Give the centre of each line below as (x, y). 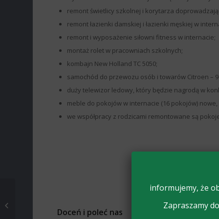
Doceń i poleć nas (90, 212)
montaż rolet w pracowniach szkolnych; (125, 51)
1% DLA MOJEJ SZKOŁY (49, 205)
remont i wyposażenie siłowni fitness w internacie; (142, 37)
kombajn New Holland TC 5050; (112, 64)
